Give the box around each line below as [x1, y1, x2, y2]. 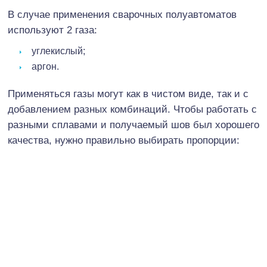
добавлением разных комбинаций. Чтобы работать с [8, 103, 257, 115]
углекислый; [32, 45, 85, 56]
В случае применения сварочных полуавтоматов [8, 8, 237, 20]
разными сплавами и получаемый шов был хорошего [8, 119, 259, 131]
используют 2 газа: [8, 24, 97, 36]
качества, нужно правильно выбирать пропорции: [8, 134, 240, 146]
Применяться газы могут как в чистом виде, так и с [8, 88, 249, 100]
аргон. [32, 61, 59, 72]
